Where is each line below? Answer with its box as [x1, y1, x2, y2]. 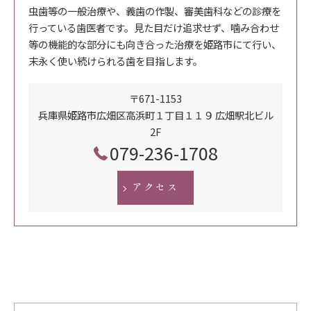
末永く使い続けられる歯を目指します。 [28, 53, 203, 69]
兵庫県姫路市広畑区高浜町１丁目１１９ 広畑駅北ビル [37, 108, 274, 123]
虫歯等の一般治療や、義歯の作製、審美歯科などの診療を [28, 3, 281, 19]
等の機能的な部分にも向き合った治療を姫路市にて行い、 [28, 37, 281, 52]
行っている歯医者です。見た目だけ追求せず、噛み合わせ [28, 20, 279, 35]
